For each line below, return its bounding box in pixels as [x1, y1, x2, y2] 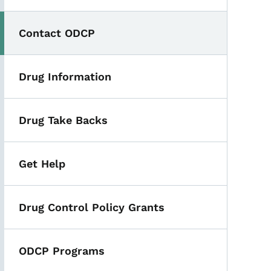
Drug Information [19, 70, 112, 83]
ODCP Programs [19, 244, 105, 257]
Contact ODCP [19, 26, 96, 39]
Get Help [19, 157, 66, 170]
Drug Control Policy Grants [19, 200, 165, 214]
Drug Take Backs [19, 113, 108, 126]
